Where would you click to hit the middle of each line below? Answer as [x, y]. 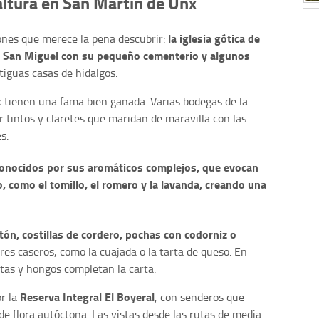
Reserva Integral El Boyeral [86, 296]
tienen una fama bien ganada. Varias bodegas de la [125, 101]
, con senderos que [199, 297]
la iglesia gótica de [214, 38]
